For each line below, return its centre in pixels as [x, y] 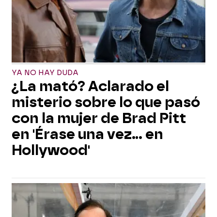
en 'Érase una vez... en [87, 134]
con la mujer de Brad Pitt [99, 118]
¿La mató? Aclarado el [90, 86]
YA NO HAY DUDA [45, 73]
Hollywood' [51, 150]
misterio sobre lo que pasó [106, 102]
